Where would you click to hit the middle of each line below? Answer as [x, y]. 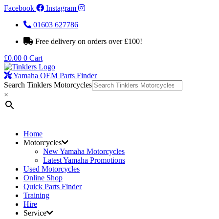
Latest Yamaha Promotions [84, 160]
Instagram [61, 8]
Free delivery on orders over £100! [89, 41]
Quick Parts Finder [53, 186]
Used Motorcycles [52, 169]
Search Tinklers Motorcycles [48, 85]
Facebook [19, 8]
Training [36, 195]
